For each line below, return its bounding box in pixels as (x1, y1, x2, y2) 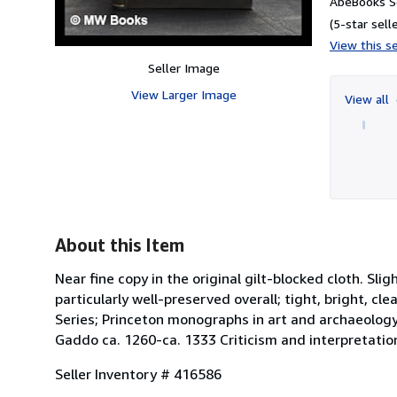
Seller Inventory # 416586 (55, 364, 222, 383)
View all (345, 90, 393, 106)
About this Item (55, 234, 184, 255)
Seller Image (147, 59, 220, 75)
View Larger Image (130, 86, 237, 102)
